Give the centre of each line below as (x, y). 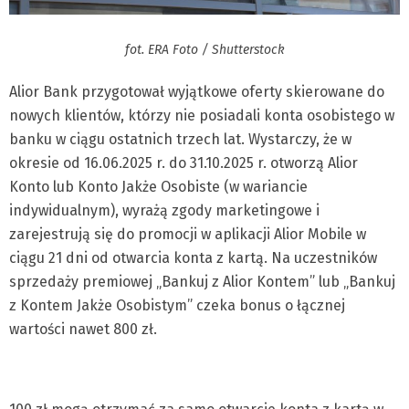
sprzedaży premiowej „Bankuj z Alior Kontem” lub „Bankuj (202, 281)
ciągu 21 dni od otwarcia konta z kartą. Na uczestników (193, 257)
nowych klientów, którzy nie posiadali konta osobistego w (202, 115)
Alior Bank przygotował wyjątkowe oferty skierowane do (197, 91)
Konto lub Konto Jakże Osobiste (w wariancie (158, 186)
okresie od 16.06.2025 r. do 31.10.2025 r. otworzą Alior (184, 163)
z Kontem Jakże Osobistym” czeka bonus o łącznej (177, 305)
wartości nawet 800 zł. (83, 329)
